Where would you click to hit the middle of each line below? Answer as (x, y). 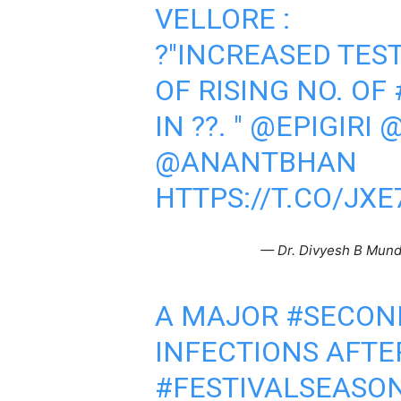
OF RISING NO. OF (274, 90)
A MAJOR (220, 316)
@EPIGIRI (311, 126)
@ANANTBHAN (256, 162)
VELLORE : (222, 19)
